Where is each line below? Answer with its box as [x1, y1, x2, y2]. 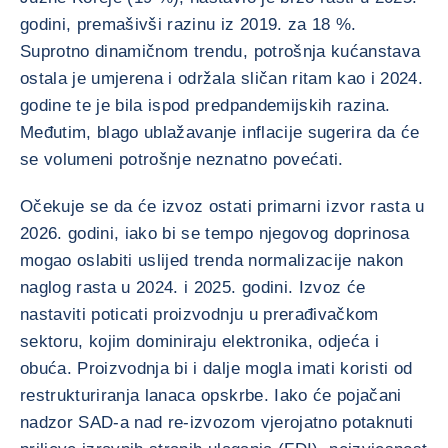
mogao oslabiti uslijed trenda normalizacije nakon [20, 251, 404, 270]
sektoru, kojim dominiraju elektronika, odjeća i [20, 332, 379, 351]
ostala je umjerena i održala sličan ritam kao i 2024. [20, 69, 424, 88]
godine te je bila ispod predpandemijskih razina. [20, 96, 391, 115]
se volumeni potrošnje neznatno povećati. [20, 150, 344, 169]
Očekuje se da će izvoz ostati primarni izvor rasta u [20, 197, 425, 216]
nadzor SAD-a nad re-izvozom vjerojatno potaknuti [20, 413, 414, 432]
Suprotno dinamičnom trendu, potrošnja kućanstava [20, 42, 421, 61]
